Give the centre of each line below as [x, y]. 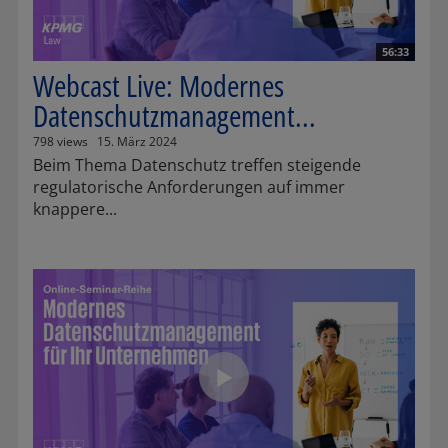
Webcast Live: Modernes [158, 85]
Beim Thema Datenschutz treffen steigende [197, 164]
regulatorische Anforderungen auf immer [189, 186]
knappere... [75, 208]
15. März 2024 [137, 141]
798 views [60, 141]
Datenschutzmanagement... [174, 115]
